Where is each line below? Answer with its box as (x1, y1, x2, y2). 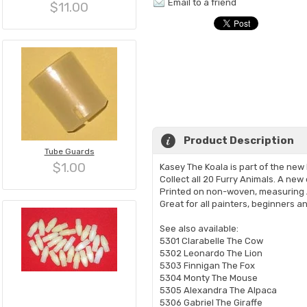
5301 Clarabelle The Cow (160, 236, 263, 246)
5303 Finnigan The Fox (160, 260, 255, 271)
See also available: (160, 223, 238, 234)
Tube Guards (44, 147, 95, 156)
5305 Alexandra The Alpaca (160, 285, 277, 295)
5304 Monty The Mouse (160, 273, 258, 283)
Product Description (184, 134, 294, 147)
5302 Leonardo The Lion (160, 248, 262, 258)
